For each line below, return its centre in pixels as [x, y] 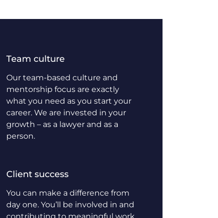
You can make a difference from [68, 193]
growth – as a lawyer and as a [62, 124]
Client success [37, 174]
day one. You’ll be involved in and [70, 205]
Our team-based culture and [62, 78]
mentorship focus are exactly [63, 89]
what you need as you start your [69, 101]
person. [21, 136]
